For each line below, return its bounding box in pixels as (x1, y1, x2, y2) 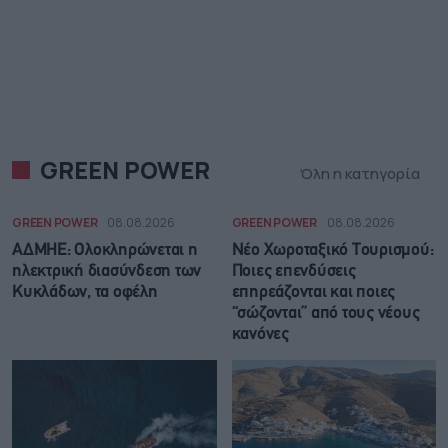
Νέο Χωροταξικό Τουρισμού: (231, 243, 434, 259)
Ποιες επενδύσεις (231, 264, 356, 280)
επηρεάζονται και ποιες (231, 285, 395, 301)
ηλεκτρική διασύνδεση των (12, 264, 201, 280)
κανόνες (231, 327, 289, 343)
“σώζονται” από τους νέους (231, 306, 420, 322)
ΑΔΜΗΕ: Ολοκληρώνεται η (12, 243, 198, 259)
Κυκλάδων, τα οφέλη (12, 285, 158, 301)
